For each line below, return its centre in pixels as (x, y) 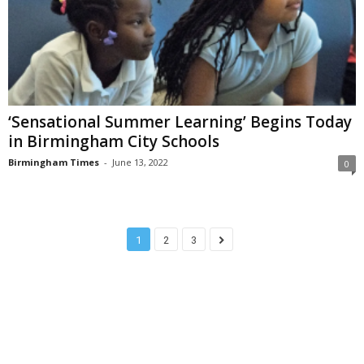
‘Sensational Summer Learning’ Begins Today (180, 121)
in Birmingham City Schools (114, 141)
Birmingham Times (54, 162)
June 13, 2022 (140, 162)
